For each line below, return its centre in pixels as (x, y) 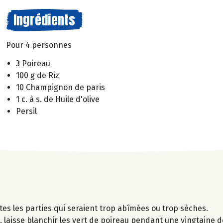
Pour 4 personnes (39, 45)
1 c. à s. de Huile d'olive (58, 99)
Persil (26, 111)
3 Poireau (33, 63)
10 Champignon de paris (60, 87)
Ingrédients (44, 20)
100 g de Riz (38, 75)
